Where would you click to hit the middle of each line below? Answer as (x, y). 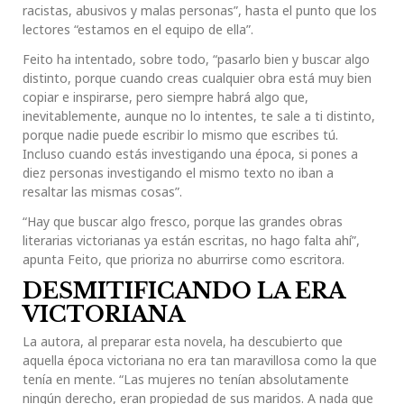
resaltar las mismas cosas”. (102, 192)
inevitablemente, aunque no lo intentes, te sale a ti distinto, (199, 116)
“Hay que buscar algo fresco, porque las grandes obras (183, 222)
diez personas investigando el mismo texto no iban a (178, 173)
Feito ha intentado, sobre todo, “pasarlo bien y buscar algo (196, 60)
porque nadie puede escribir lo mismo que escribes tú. (180, 135)
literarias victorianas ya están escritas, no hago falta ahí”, (191, 241)
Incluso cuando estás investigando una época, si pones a (190, 154)
